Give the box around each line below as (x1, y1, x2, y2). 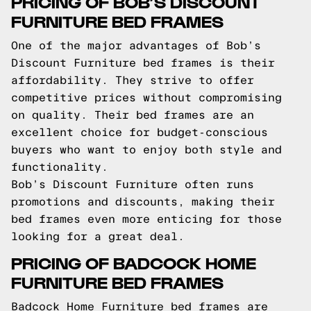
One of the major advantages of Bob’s (11, 40, 261, 51)
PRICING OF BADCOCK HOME (11, 252, 256, 272)
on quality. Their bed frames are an (11, 109, 254, 121)
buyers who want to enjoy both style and (11, 144, 282, 155)
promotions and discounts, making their (11, 196, 275, 208)
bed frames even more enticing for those (11, 213, 282, 225)
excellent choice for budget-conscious (11, 126, 268, 138)
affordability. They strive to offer (11, 74, 254, 86)
